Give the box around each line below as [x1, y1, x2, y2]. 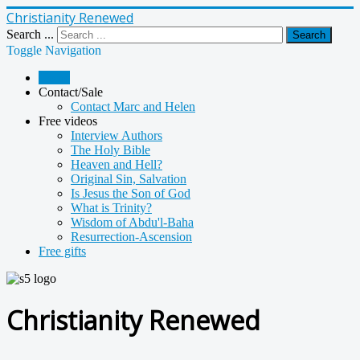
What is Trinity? [71, 201, 152, 215]
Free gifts [39, 244, 86, 258]
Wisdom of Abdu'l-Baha [71, 215, 194, 229]
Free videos [39, 114, 97, 128]
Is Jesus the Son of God [71, 186, 190, 200]
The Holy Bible [71, 143, 150, 157]
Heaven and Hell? [71, 157, 162, 171]
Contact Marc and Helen [71, 100, 195, 113]
